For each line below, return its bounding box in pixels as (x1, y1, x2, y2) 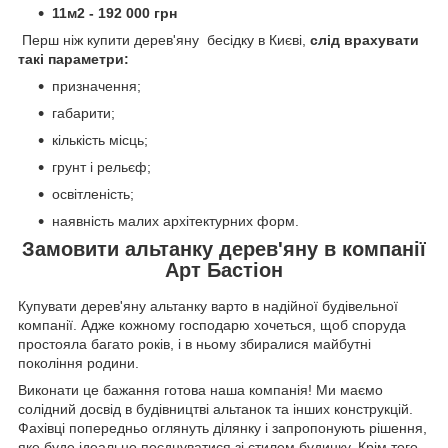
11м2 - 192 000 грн (52, 5, 177, 22)
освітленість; (52, 186, 134, 203)
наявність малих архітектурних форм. (52, 213, 299, 230)
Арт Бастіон (165, 259, 283, 282)
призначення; (52, 78, 141, 95)
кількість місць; (52, 132, 148, 149)
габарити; (52, 105, 115, 122)
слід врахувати (310, 32, 419, 49)
